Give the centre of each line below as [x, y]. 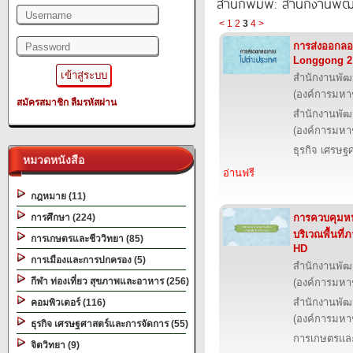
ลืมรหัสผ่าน [94, 102]
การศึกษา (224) [61, 217]
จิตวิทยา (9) [53, 345]
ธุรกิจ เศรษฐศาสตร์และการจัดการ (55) [107, 324]
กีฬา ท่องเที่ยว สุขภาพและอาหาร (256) [108, 281]
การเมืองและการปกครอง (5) [86, 260]
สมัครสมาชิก [43, 102]
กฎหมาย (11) [56, 196]
